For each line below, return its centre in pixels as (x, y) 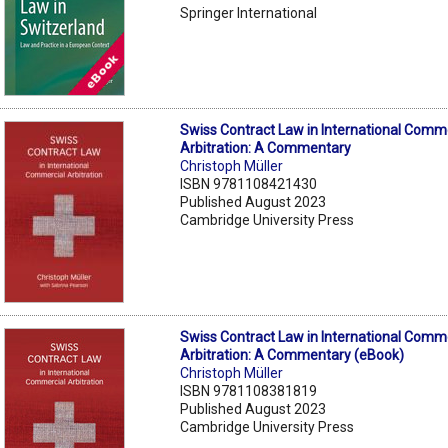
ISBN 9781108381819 (249, 390)
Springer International (249, 12)
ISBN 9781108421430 (249, 183)
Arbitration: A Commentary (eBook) (292, 354)
